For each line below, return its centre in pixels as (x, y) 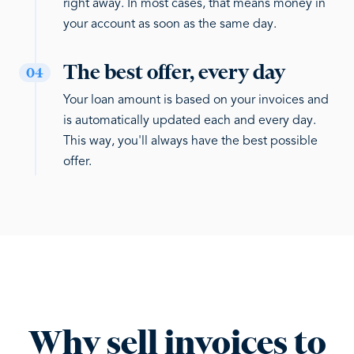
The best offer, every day (174, 72)
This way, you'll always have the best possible (190, 141)
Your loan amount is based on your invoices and (196, 100)
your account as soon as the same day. (170, 24)
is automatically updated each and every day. (190, 121)
